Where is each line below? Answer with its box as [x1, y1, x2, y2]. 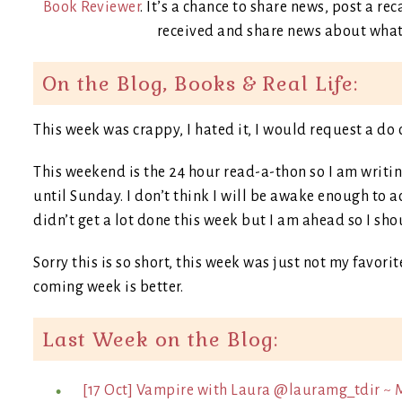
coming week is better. [33, 278, 183, 295]
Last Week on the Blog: [42, 326, 278, 352]
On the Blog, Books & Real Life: [42, 70, 358, 96]
